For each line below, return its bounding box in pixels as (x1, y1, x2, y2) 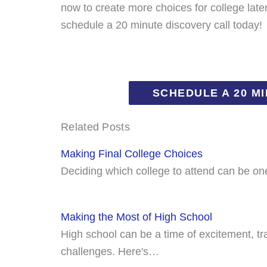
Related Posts (61, 120, 130, 133)
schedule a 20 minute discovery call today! (61, 18, 262, 31)
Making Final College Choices (61, 147, 203, 160)
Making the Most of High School (61, 210, 212, 223)
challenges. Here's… (61, 245, 159, 257)
